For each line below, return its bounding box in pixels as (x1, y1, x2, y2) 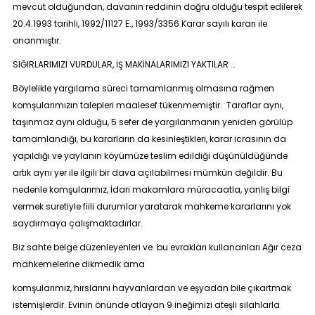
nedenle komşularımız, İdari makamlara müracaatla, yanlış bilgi (12, 184, 290, 195)
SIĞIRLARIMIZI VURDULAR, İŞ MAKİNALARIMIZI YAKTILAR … (12, 58, 235, 70)
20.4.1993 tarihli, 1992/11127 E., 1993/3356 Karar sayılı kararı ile (12, 18, 269, 30)
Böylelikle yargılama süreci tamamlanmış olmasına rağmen (12, 82, 276, 94)
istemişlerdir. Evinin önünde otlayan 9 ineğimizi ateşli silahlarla (12, 299, 280, 311)
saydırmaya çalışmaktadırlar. (12, 217, 145, 229)
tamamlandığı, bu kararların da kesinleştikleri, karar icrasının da (12, 133, 286, 145)
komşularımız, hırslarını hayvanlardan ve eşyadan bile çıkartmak (12, 282, 291, 294)
